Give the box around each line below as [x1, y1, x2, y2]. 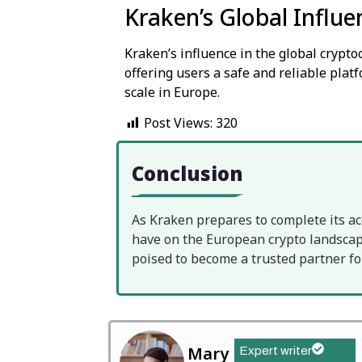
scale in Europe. [124, 82, 221, 101]
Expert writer [239, 344, 313, 358]
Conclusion [132, 160, 244, 187]
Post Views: [144, 114, 213, 133]
